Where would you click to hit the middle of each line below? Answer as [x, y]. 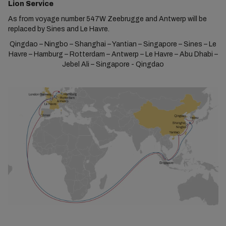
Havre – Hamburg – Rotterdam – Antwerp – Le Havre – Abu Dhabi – [113, 54]
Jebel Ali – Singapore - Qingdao [113, 64]
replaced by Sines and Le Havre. [59, 29]
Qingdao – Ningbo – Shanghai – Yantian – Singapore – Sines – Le [113, 44]
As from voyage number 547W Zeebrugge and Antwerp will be [107, 19]
